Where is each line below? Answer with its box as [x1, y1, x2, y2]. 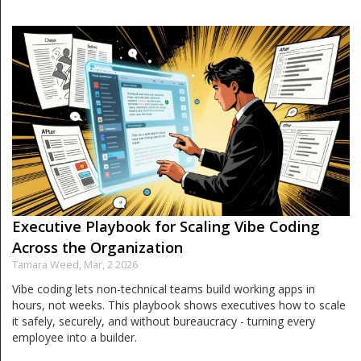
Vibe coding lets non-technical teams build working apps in [12, 280, 315, 297]
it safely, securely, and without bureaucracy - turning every [12, 313, 315, 329]
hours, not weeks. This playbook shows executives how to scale [12, 297, 346, 313]
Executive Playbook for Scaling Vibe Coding [12, 216, 320, 236]
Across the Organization [12, 237, 183, 257]
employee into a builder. [12, 329, 137, 345]
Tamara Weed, [12, 257, 84, 272]
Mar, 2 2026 [84, 257, 138, 272]
